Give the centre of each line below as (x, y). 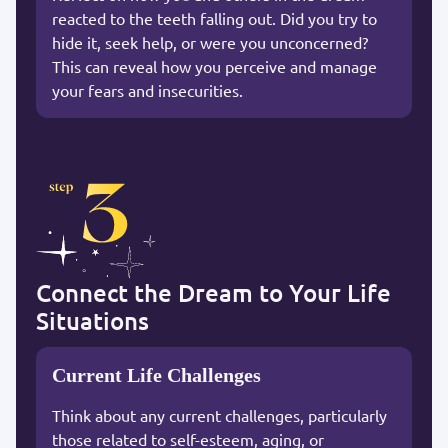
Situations (92, 320)
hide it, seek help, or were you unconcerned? (210, 41)
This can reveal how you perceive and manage (214, 65)
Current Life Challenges (156, 374)
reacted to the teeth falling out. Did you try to (214, 17)
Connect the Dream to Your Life (213, 292)
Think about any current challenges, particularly (219, 414)
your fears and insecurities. (147, 89)
